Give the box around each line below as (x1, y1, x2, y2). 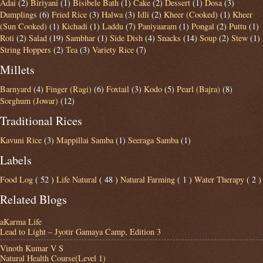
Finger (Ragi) (46, 83, 92, 95)
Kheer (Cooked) (164, 9, 218, 21)
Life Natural (56, 174, 99, 186)
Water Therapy (194, 174, 247, 186)
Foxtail (106, 83, 129, 95)
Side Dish (110, 32, 143, 44)
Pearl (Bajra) (177, 83, 220, 95)
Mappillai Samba (56, 134, 113, 146)
